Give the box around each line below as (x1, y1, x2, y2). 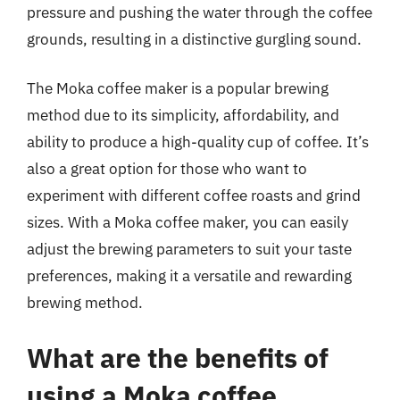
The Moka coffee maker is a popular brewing (27, 79, 329, 98)
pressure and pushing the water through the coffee (27, 2, 372, 22)
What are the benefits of (27, 339, 329, 375)
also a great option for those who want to (27, 159, 307, 179)
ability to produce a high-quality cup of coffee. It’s (27, 132, 369, 152)
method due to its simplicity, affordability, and (27, 105, 339, 125)
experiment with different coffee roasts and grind (27, 186, 361, 205)
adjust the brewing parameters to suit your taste (27, 239, 352, 259)
